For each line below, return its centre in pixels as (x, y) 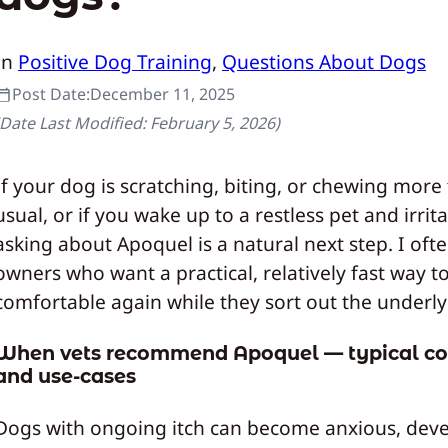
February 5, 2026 (212, 123)
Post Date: (51, 94)
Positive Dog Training (115, 61)
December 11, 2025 (162, 94)
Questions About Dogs (324, 61)
